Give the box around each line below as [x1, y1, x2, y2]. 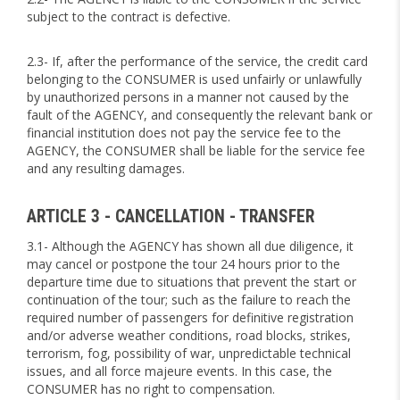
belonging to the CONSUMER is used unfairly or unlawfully [27, 71, 362, 87]
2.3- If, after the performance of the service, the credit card [27, 53, 368, 70]
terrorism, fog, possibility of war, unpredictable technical [27, 345, 351, 362]
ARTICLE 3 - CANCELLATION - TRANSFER [27, 206, 314, 227]
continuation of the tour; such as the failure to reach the [27, 291, 351, 308]
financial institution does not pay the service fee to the [27, 124, 341, 141]
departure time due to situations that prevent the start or [27, 273, 356, 290]
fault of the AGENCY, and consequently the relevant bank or [27, 106, 372, 123]
